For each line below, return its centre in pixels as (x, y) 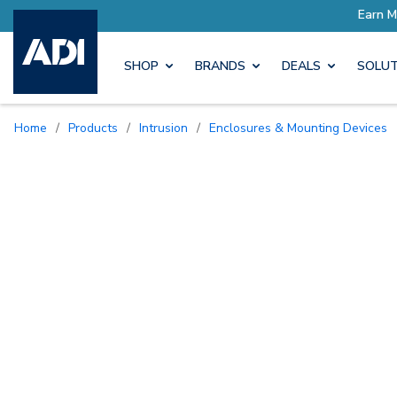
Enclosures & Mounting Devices (302, 128)
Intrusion (165, 128)
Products (97, 128)
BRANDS (220, 66)
